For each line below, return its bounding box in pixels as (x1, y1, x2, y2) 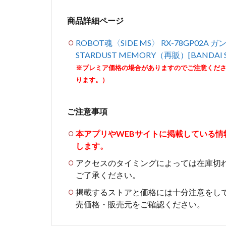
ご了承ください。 (76, 170, 140, 180)
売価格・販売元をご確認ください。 (76, 199, 205, 209)
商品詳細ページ (67, 16, 124, 25)
